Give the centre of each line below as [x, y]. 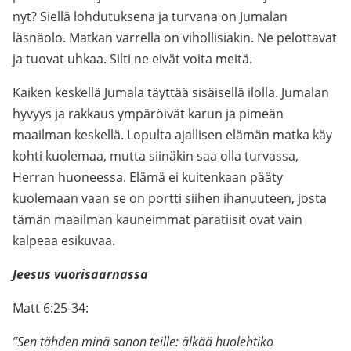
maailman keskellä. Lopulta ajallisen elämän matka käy [172, 135]
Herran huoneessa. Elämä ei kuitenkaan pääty [148, 177]
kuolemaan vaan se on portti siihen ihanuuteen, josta [170, 198]
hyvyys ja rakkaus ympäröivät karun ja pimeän [148, 114]
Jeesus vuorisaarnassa [80, 274]
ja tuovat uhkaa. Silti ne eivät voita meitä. [132, 59]
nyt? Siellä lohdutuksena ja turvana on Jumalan [150, 16]
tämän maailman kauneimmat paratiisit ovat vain [157, 219]
